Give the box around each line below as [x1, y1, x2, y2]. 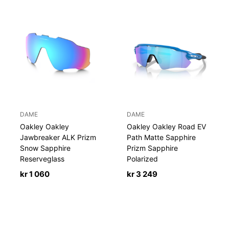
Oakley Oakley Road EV [127, 122, 207, 131]
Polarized [127, 154, 158, 163]
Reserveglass [20, 154, 65, 163]
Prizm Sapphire [127, 143, 178, 152]
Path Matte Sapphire [127, 132, 196, 142]
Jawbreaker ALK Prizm [20, 132, 97, 142]
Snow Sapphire [20, 143, 71, 152]
